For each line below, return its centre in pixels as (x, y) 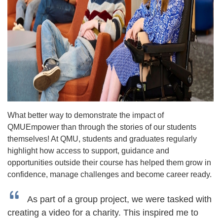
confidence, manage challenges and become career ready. (110, 174)
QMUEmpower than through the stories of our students (102, 127)
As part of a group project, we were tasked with (119, 199)
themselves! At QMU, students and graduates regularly (102, 139)
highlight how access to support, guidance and (88, 151)
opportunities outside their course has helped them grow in (109, 163)
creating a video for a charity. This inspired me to (103, 213)
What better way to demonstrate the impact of (86, 115)
